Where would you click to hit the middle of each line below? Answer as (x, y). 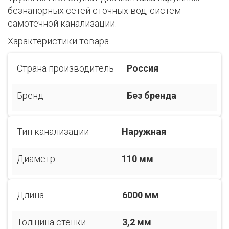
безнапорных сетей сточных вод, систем (94, 10)
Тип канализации (53, 132)
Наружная (144, 132)
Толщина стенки (51, 222)
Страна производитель (65, 68)
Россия (143, 68)
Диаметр (36, 159)
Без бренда (152, 95)
